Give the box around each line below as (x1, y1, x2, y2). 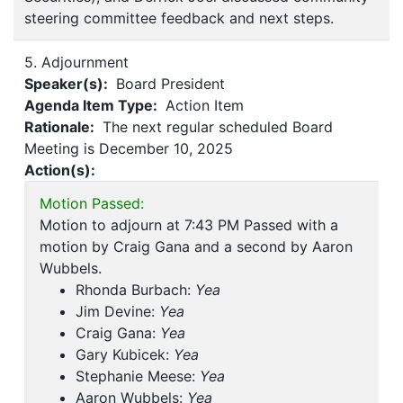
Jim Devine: (76, 302, 159, 321)
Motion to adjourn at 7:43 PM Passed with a (40, 216, 338, 235)
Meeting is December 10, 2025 (24, 139, 233, 158)
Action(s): (24, 161, 95, 180)
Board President (112, 75, 225, 94)
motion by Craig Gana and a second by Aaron (40, 237, 353, 256)
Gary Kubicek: (76, 345, 174, 364)
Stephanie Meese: (76, 367, 200, 386)
